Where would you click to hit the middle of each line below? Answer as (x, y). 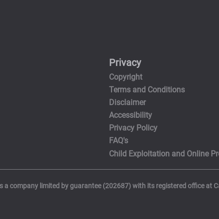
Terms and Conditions (147, 89)
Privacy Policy (133, 128)
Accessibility (130, 115)
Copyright (125, 77)
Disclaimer (127, 102)
